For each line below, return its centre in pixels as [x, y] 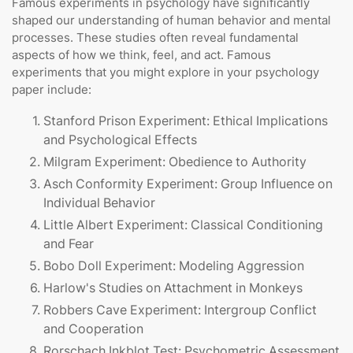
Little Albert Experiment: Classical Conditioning [183, 225]
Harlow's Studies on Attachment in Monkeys [173, 288]
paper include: [52, 90]
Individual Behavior [99, 203]
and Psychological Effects [120, 140]
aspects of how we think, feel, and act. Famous [141, 55]
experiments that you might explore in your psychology [165, 72]
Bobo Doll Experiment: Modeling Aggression [174, 266]
